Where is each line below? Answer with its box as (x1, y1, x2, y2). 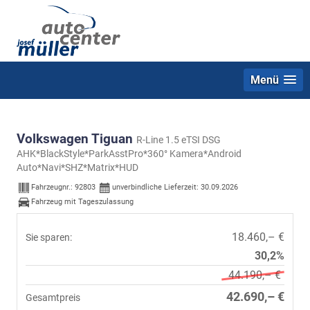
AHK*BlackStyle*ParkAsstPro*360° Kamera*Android (17, 147, 241, 159)
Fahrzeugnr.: (31, 183, 75, 192)
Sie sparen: (26, 231, 72, 243)
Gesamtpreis (26, 291, 80, 303)
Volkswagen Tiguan (17, 130, 136, 147)
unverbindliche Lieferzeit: (112, 183, 201, 192)
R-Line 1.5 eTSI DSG (136, 134, 221, 145)
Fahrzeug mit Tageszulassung (31, 197, 134, 207)
